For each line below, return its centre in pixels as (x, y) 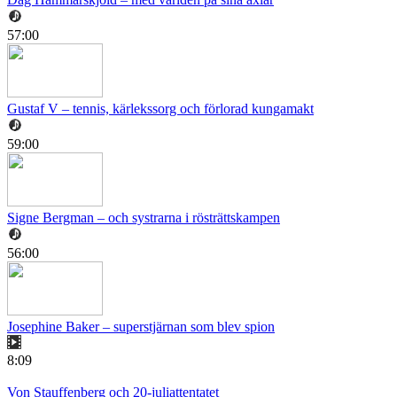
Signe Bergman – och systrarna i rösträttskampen (144, 218)
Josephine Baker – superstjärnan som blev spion (141, 327)
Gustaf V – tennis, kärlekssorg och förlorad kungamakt (160, 109)
